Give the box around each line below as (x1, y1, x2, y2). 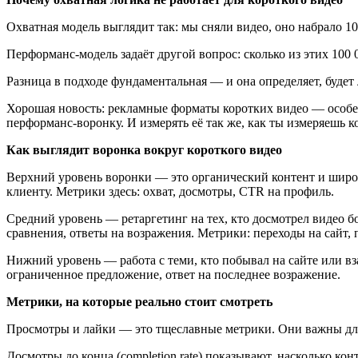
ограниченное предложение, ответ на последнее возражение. (6, 267, 340, 281)
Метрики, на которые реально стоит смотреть (6, 294, 272, 308)
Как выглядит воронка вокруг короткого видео (6, 142, 282, 157)
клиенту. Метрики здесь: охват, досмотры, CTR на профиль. (6, 184, 334, 198)
